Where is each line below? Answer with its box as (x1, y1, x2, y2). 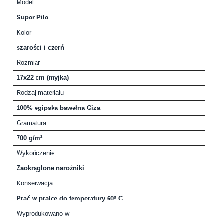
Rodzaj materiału (17, 89, 64, 97)
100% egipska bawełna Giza (17, 104, 100, 112)
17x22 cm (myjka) (17, 74, 69, 82)
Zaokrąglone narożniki (17, 164, 84, 172)
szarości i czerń (17, 44, 64, 52)
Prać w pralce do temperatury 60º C (17, 195, 123, 202)
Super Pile (17, 14, 48, 21)
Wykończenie (17, 149, 54, 157)
